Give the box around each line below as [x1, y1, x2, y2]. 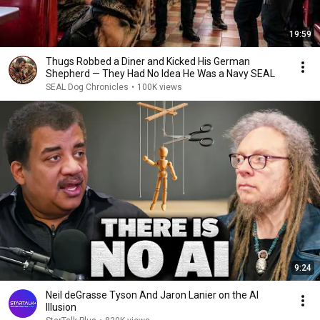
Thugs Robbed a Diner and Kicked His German [46, 56, 250, 67]
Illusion [46, 301, 76, 313]
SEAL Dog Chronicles [46, 82, 129, 92]
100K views [137, 82, 182, 92]
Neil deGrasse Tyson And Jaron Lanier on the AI [46, 289, 259, 301]
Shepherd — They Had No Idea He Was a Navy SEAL [46, 68, 275, 79]
